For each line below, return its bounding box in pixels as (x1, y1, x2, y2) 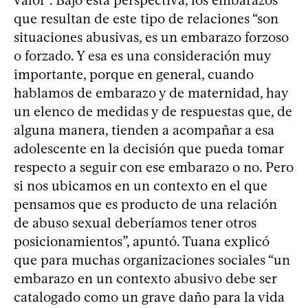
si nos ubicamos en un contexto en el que (14, 177, 267, 194)
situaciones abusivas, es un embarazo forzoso (14, 29, 289, 45)
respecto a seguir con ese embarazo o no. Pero (14, 159, 294, 175)
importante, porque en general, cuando (14, 66, 254, 82)
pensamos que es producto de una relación (14, 196, 277, 212)
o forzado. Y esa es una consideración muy (14, 47, 271, 64)
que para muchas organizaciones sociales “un (14, 252, 290, 268)
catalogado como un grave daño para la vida (14, 289, 285, 305)
